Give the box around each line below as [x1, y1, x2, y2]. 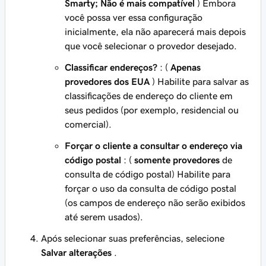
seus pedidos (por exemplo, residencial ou [65, 105, 239, 115]
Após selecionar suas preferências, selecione [41, 233, 224, 243]
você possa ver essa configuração [65, 12, 202, 22]
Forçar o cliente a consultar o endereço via [65, 141, 242, 150]
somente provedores [134, 155, 220, 164]
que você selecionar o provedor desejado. [65, 41, 237, 50]
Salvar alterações [41, 248, 112, 257]
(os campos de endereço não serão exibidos [65, 198, 245, 207]
